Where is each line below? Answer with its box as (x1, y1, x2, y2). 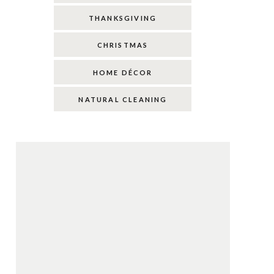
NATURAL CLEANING (78, 95, 168, 103)
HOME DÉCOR (92, 68, 153, 76)
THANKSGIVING (88, 14, 157, 22)
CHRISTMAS (97, 41, 149, 49)
